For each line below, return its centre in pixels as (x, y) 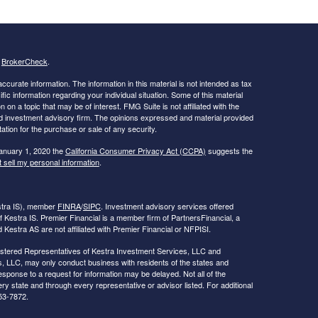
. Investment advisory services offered (167, 206)
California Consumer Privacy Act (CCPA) (135, 151)
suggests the (229, 151)
